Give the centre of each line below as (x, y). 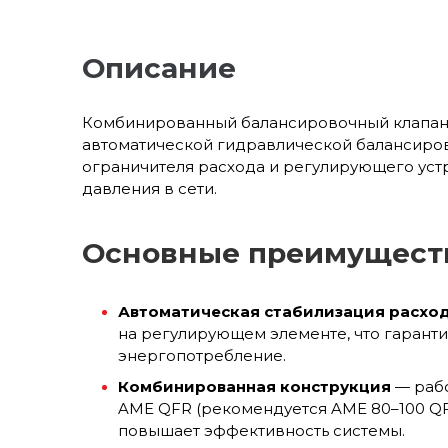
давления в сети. (149, 189)
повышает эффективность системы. (261, 431)
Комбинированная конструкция (254, 387)
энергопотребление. (202, 356)
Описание (159, 68)
